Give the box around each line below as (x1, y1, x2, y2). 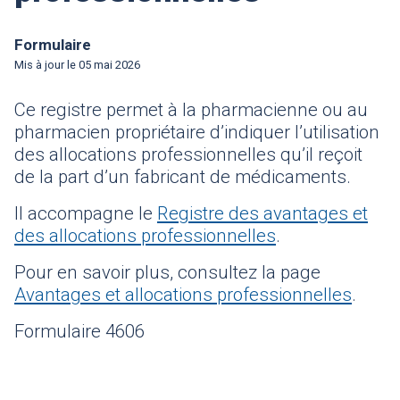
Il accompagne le (14, 203, 157, 225)
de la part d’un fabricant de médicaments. (14, 166, 351, 188)
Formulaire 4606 (14, 321, 145, 343)
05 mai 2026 (76, 58, 140, 72)
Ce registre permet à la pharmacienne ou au (14, 99, 368, 121)
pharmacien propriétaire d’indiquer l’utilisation (14, 121, 379, 144)
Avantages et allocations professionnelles (14, 284, 352, 306)
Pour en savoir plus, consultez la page (14, 262, 321, 284)
